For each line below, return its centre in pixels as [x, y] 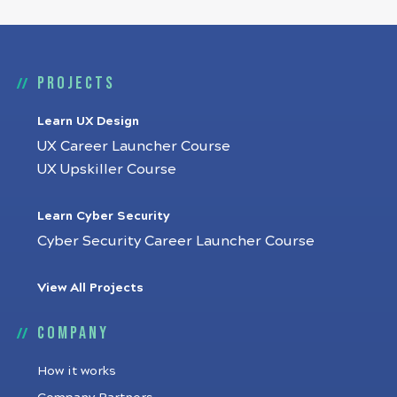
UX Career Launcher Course [134, 145]
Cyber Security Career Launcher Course [176, 240]
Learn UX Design [88, 121]
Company [73, 333]
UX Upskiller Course [107, 168]
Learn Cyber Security [104, 215]
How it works [77, 370]
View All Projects [90, 287]
